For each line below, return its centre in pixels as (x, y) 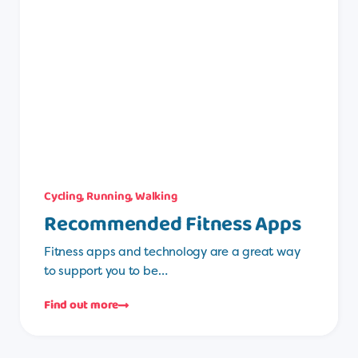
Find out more (82, 306)
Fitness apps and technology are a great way (172, 251)
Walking (156, 196)
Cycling (63, 196)
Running (109, 196)
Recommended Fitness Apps (173, 224)
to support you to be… (106, 270)
